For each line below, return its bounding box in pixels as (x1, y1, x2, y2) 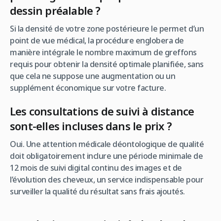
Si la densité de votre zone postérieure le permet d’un (10, 23, 204, 34)
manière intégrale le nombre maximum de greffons (10, 46, 197, 58)
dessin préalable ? (10, 2, 101, 18)
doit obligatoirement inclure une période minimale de (10, 150, 203, 161)
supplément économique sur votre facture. (10, 82, 166, 93)
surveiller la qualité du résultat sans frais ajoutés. (10, 185, 185, 197)
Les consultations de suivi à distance (10, 103, 194, 118)
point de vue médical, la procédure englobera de (10, 35, 184, 46)
